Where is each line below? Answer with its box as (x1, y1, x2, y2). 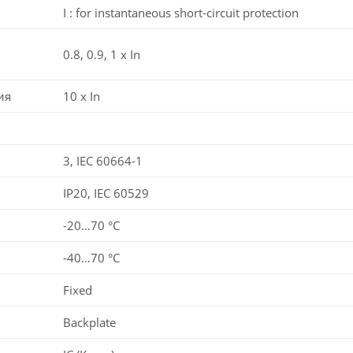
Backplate (63, 314, 116, 330)
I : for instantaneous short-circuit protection (63, 4, 299, 20)
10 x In (63, 87, 100, 104)
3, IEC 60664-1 (63, 152, 143, 169)
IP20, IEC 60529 (63, 184, 149, 201)
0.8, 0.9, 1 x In (63, 46, 140, 62)
